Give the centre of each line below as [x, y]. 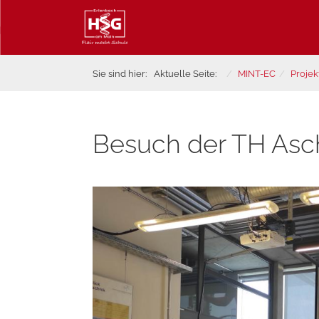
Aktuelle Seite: [187, 74]
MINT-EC [257, 74]
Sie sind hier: [120, 74]
